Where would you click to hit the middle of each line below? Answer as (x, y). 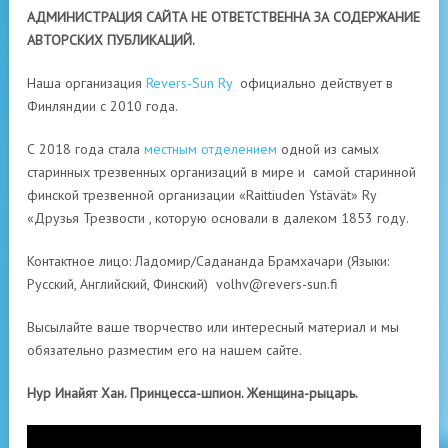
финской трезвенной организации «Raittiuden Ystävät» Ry (201, 195)
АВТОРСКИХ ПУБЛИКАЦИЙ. (111, 40)
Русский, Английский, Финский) (121, 284)
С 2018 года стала (85, 149)
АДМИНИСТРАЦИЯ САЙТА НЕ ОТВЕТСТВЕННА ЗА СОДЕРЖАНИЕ (223, 17)
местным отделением (210, 149)
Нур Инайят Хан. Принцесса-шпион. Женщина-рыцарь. (192, 393)
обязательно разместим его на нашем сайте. (164, 350)
